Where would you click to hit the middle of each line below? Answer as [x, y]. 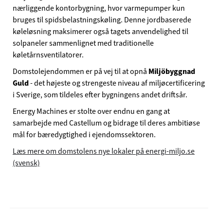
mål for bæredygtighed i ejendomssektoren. [84, 135]
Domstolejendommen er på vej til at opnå [81, 71]
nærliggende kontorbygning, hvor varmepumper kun [99, 8]
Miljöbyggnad [172, 71]
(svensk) [26, 163]
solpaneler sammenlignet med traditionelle [83, 43]
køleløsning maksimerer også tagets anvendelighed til [100, 31]
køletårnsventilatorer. [48, 55]
